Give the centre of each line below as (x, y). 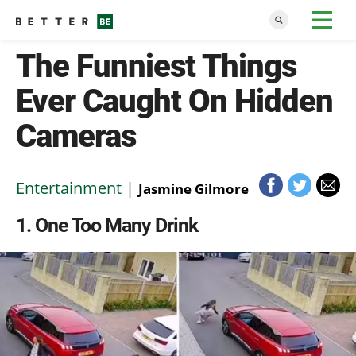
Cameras (76, 136)
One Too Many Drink (116, 225)
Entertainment (69, 188)
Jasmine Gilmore (193, 189)
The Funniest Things (156, 66)
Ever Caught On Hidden (174, 101)
